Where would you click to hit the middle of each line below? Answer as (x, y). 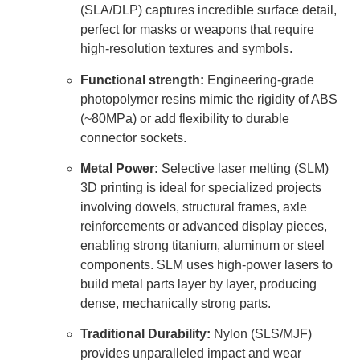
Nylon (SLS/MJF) (261, 334)
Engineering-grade (259, 80)
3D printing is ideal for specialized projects (201, 188)
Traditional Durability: (145, 334)
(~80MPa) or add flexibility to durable (185, 118)
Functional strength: (142, 80)
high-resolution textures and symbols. (186, 49)
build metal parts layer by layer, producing (198, 284)
